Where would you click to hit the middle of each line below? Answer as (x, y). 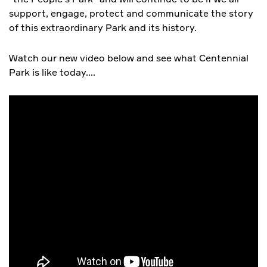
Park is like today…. (52, 72)
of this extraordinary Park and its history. (103, 28)
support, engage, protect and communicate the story (131, 13)
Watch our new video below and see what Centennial (129, 58)
